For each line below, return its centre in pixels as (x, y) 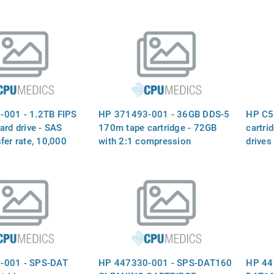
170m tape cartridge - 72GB (158, 127)
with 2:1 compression (145, 140)
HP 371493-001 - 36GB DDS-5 (164, 113)
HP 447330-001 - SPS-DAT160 (165, 262)
